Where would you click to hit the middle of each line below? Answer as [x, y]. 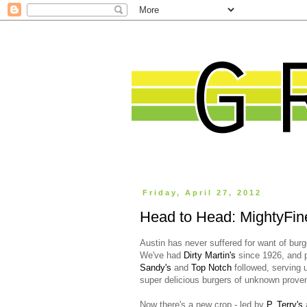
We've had [162, 255]
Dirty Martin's [210, 255]
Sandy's [156, 267]
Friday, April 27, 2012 [202, 193]
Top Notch [211, 267]
